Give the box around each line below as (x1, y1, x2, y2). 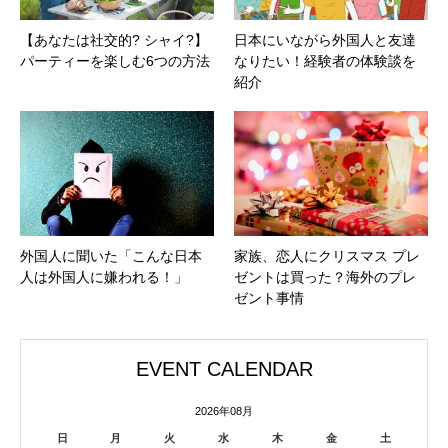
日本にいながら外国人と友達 (234, 32, 416, 49)
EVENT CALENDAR (135, 357, 313, 380)
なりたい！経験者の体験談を (234, 53, 416, 70)
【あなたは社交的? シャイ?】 (20, 32, 208, 49)
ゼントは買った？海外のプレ (234, 268, 416, 285)
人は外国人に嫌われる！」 (20, 268, 188, 285)
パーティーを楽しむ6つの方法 (20, 53, 210, 70)
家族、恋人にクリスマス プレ (234, 247, 420, 264)
